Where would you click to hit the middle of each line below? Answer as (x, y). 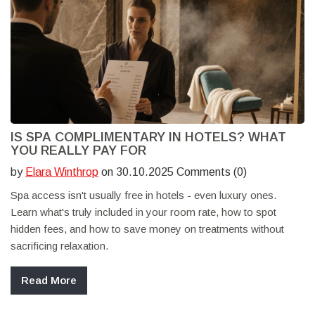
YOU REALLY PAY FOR (78, 151)
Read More (49, 281)
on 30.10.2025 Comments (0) (173, 172)
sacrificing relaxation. (59, 246)
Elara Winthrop (62, 172)
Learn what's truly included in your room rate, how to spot (143, 212)
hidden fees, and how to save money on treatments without (147, 229)
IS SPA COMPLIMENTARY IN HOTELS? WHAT (148, 137)
